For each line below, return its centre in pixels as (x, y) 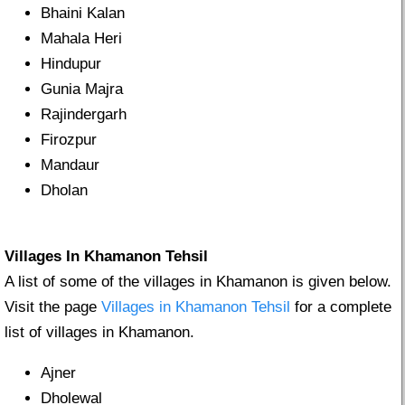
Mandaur (70, 165)
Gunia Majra (82, 89)
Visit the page (53, 307)
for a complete (341, 307)
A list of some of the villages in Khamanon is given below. (198, 282)
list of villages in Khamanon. (99, 333)
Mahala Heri (81, 39)
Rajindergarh (84, 115)
